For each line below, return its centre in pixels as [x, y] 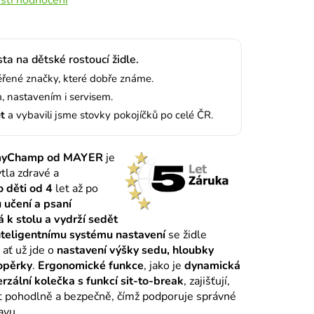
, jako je [164, 265]
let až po [75, 188]
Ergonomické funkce [90, 265]
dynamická [212, 265]
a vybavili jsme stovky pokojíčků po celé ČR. [109, 115]
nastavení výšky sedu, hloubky [135, 250]
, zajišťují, [206, 281]
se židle [186, 234]
